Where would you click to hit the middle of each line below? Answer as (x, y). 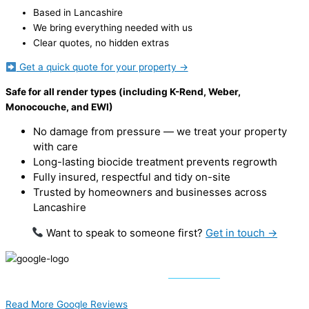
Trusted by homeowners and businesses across (150, 192)
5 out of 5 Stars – (129, 273)
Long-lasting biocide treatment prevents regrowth (155, 161)
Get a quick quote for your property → (102, 67)
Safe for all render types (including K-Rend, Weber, (123, 92)
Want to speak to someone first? (125, 232)
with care (56, 146)
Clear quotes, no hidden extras (101, 42)
